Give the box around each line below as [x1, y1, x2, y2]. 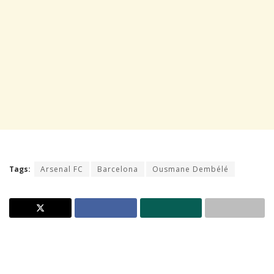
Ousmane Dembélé [152, 164, 229, 175]
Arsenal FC [40, 164, 83, 175]
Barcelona [97, 164, 138, 175]
